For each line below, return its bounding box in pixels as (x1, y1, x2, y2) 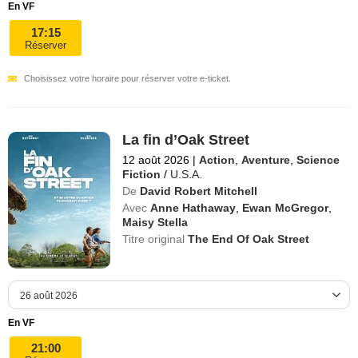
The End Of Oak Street (188, 233, 310, 245)
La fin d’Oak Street (122, 132, 250, 148)
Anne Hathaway (150, 201, 237, 214)
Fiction (122, 168, 161, 181)
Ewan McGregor (242, 201, 329, 214)
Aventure (241, 153, 291, 166)
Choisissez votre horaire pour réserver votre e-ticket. (24, 74, 231, 83)
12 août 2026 (122, 153, 190, 166)
